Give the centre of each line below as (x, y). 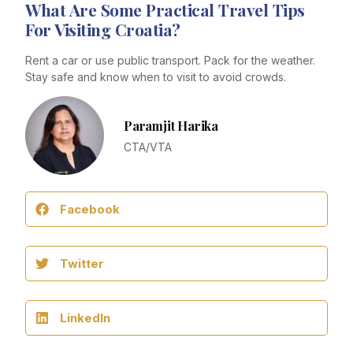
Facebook (90, 210)
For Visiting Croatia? (103, 29)
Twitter (82, 264)
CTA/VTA (148, 147)
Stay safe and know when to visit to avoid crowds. (156, 76)
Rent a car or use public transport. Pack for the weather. (170, 60)
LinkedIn (85, 318)
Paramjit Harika (171, 126)
